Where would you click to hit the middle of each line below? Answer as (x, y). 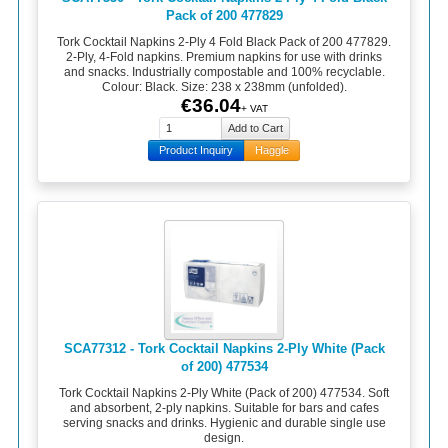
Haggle (272, 150)
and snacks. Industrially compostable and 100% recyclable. (224, 71)
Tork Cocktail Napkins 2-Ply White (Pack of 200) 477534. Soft (224, 392)
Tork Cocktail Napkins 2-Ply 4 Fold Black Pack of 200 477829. (224, 41)
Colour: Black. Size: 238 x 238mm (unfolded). (224, 86)
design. (224, 437)
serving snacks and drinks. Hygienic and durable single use (224, 422)
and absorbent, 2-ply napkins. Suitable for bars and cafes (224, 407)
